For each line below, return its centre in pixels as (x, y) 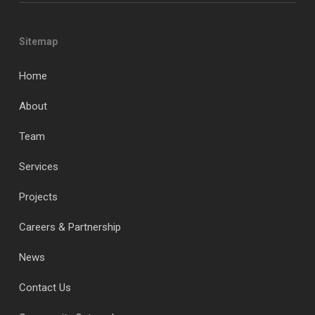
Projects (38, 197)
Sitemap (38, 41)
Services (38, 167)
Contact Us (45, 288)
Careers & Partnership (70, 227)
